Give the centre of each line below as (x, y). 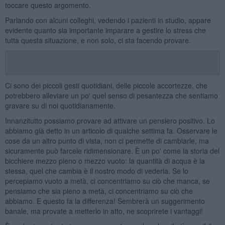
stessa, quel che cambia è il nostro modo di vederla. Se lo (96, 171)
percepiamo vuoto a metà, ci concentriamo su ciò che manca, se (107, 181)
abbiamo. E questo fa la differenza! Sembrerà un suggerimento (105, 201)
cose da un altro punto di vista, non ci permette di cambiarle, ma (107, 140)
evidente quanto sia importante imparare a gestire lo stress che (105, 30)
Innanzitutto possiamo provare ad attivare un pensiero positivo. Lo (110, 120)
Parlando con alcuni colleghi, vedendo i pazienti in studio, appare (108, 20)
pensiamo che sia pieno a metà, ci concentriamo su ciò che (99, 191)
